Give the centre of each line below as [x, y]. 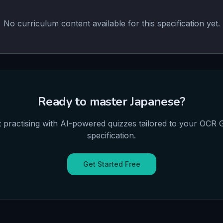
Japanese [155, 102]
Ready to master [84, 102]
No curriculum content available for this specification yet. [111, 23]
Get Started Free [111, 164]
